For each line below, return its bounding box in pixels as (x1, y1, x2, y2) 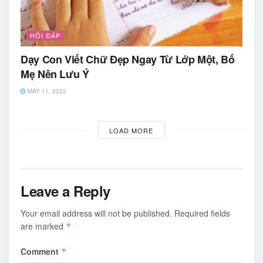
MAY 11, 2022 (26, 87, 66, 95)
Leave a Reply (21, 181, 110, 201)
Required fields (174, 207, 230, 219)
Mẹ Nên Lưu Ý (21, 66, 89, 82)
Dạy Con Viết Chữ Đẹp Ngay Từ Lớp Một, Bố (21, 52, 235, 67)
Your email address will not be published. (21, 207, 172, 219)
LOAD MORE (109, 126, 154, 135)
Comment (21, 245, 61, 257)
